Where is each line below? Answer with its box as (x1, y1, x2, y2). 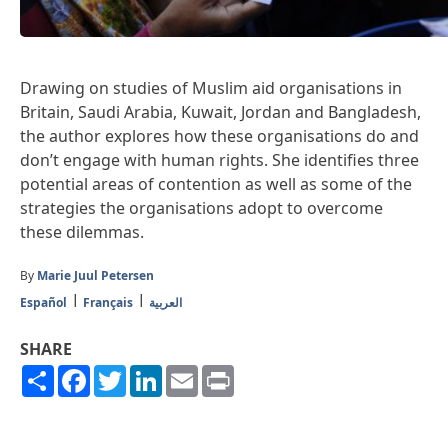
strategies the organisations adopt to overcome (20, 196, 383, 219)
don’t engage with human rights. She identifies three (20, 148, 419, 171)
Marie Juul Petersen (37, 266, 157, 284)
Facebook (90, 361, 163, 384)
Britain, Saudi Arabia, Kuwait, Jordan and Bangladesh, (20, 100, 421, 123)
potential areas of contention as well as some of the (20, 172, 412, 195)
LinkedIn (162, 361, 227, 384)
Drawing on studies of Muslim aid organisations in (20, 76, 402, 99)
